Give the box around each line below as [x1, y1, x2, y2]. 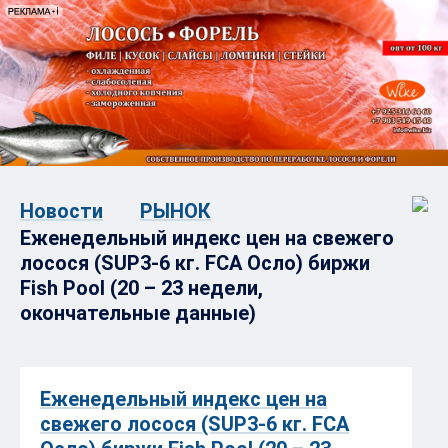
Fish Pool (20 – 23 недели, [20, 275, 263, 300]
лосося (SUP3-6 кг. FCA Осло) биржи [20, 250, 370, 275]
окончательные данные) [20, 300, 256, 325]
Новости [20, 198, 103, 223]
